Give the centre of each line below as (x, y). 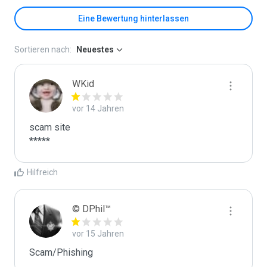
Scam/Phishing (61, 252)
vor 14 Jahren (98, 108)
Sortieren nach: (43, 49)
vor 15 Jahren (98, 234)
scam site (50, 127)
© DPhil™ (91, 209)
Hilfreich (42, 172)
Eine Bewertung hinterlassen (133, 18)
